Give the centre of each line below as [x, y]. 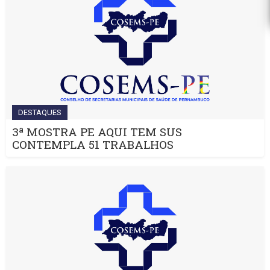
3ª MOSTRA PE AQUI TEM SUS [97, 132]
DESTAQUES [40, 112]
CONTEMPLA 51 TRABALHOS [93, 144]
